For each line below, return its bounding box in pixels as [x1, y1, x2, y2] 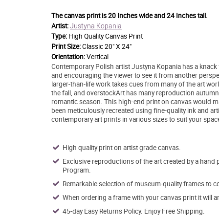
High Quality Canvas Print [68, 31, 143, 41]
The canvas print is [51, 11, 108, 20]
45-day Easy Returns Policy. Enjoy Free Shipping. [62, 206, 205, 216]
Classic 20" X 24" [82, 42, 131, 51]
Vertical [86, 52, 109, 61]
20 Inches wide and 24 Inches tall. [108, 11, 208, 20]
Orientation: [51, 52, 87, 61]
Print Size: [51, 42, 82, 51]
